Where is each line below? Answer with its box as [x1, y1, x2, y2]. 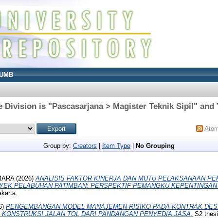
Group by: [43, 142, 73, 149]
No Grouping [136, 142, 175, 149]
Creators [73, 142, 97, 149]
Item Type [102, 142, 130, 149]
